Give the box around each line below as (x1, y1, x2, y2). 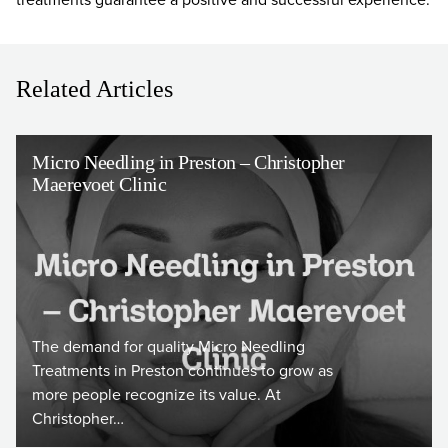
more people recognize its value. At (32, 383, 281, 406)
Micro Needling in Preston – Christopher (32, 151, 345, 173)
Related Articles (16, 76, 173, 102)
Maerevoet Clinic (32, 173, 166, 195)
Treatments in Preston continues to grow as (32, 359, 333, 382)
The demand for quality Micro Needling (32, 335, 305, 358)
